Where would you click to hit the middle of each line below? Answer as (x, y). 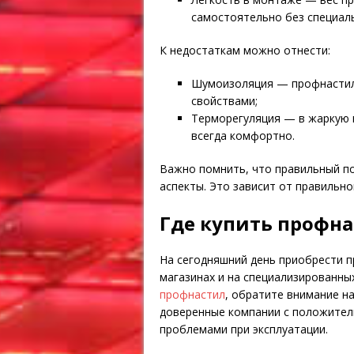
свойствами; (224, 100)
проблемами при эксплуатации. (244, 329)
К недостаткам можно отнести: (245, 50)
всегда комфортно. (243, 135)
